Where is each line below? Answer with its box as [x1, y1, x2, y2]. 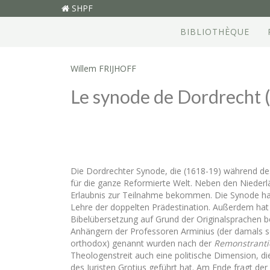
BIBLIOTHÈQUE [180, 26, 250, 37]
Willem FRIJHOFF [71, 63, 136, 74]
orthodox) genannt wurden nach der [71, 237, 214, 249]
